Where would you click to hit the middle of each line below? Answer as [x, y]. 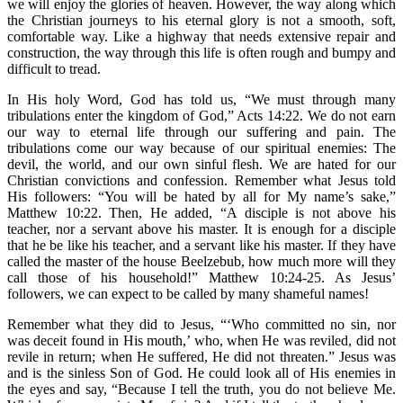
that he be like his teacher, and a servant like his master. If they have [201, 245]
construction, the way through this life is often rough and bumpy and [201, 52]
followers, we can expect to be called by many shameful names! [188, 293]
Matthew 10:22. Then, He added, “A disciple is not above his [201, 212]
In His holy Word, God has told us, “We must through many [201, 99]
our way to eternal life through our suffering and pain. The [201, 131]
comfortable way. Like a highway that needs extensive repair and [201, 36]
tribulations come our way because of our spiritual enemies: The [201, 148]
